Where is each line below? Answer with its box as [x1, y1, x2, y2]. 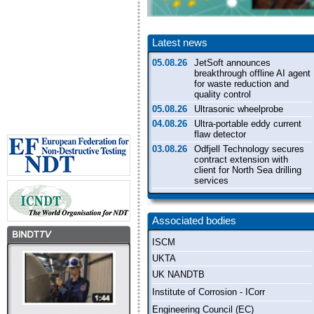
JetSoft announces [194, 57, 271, 68]
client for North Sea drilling [194, 165, 301, 175]
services [194, 175, 228, 186]
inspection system [194, 200, 268, 211]
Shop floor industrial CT [194, 190, 289, 200]
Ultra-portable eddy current [194, 118, 301, 129]
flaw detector [194, 129, 246, 139]
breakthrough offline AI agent [194, 68, 310, 78]
